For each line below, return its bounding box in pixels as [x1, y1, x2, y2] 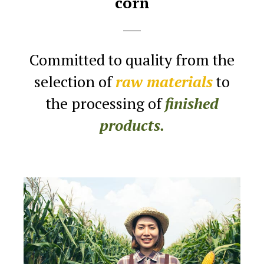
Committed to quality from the [29, 49, 235, 70]
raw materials [115, 71, 213, 91]
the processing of [45, 93, 161, 113]
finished [164, 93, 219, 113]
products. [99, 115, 165, 135]
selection [34, 71, 95, 91]
